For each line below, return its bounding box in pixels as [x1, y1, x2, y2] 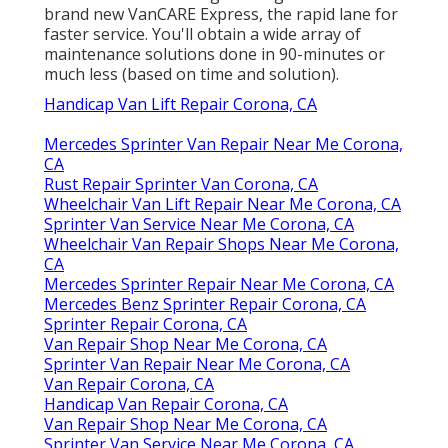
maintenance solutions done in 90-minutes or [44, 42, 385, 65]
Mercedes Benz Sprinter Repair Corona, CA [44, 292, 366, 315]
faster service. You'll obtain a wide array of [44, 22, 361, 45]
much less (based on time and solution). [44, 62, 339, 85]
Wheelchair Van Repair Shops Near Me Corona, [44, 232, 399, 255]
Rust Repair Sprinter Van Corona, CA [44, 172, 318, 195]
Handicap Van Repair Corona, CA [44, 392, 288, 415]
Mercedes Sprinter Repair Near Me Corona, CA [44, 272, 394, 295]
